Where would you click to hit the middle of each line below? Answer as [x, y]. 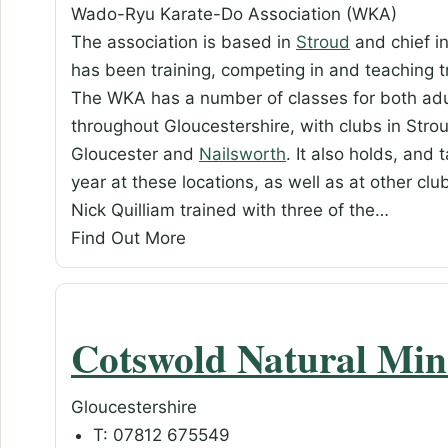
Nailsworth [242, 154]
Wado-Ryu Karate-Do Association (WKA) [234, 14]
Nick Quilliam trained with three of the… [230, 210]
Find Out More [128, 238]
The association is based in [183, 42]
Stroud [323, 42]
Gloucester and [135, 154]
